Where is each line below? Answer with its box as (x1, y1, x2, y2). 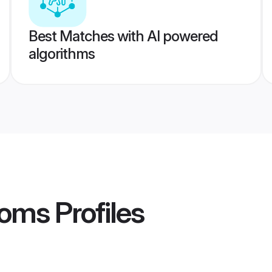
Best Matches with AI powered (28, 27, 218, 45)
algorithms (28, 45, 95, 63)
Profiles (49, 194, 144, 231)
